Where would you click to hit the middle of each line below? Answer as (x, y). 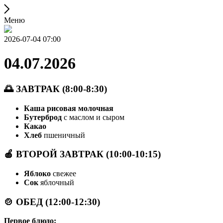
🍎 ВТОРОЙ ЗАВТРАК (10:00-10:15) (82, 154)
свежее (63, 174)
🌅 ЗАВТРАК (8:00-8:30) (56, 89)
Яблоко (37, 174)
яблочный (56, 183)
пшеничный (63, 135)
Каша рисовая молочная (69, 108)
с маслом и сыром (93, 117)
